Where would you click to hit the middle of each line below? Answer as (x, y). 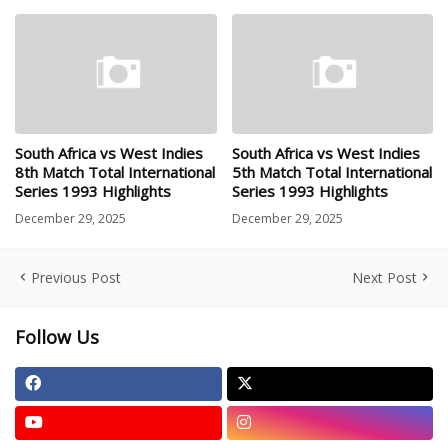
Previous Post (76, 277)
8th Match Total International (115, 172)
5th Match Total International (331, 172)
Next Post (384, 277)
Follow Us (57, 336)
